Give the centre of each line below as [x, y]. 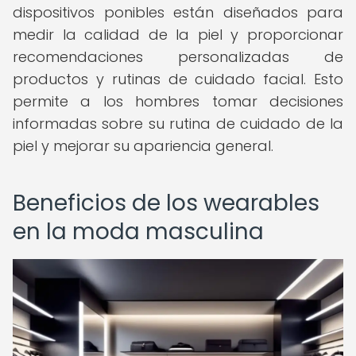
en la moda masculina [138, 232]
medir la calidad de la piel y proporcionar [178, 35]
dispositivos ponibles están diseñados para [178, 12]
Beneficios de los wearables [166, 203]
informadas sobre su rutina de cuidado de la [178, 124]
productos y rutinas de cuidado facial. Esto [178, 79]
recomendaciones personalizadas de [178, 57]
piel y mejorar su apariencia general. [143, 146]
